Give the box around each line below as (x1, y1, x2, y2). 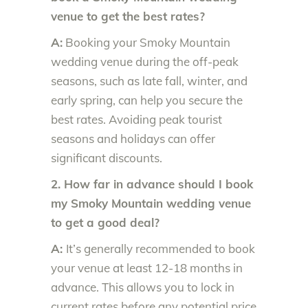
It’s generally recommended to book (66, 241, 255, 256)
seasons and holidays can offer (51, 131, 215, 146)
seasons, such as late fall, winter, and (51, 73, 247, 88)
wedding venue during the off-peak (51, 54, 239, 69)
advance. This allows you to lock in (51, 279, 234, 294)
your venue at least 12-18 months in (51, 260, 243, 275)
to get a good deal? (51, 214, 159, 230)
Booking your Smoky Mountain (63, 34, 230, 49)
